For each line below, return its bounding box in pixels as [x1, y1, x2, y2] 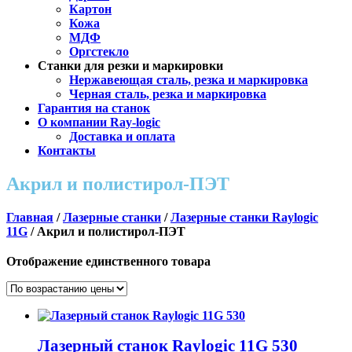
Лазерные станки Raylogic [170, 210, 318, 224]
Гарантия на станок [38, 101, 150, 115]
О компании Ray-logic [38, 115, 160, 129]
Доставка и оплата [69, 129, 175, 143]
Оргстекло [69, 44, 129, 58]
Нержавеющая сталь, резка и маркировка [69, 72, 308, 86]
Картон [69, 2, 112, 16]
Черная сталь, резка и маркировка [69, 86, 266, 101]
